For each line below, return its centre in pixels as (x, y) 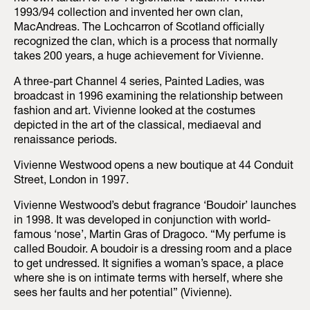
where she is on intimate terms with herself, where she (148, 279)
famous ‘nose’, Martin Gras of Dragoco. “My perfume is (150, 236)
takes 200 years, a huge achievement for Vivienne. (139, 57)
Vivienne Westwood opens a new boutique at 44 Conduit (154, 166)
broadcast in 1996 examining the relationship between (148, 97)
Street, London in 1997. (71, 181)
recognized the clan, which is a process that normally (146, 43)
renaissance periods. (65, 141)
